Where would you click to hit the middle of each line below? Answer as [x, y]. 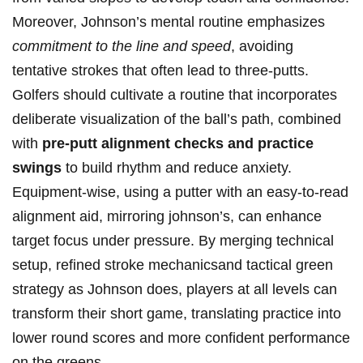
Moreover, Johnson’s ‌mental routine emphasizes [169, 22]
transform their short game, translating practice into [177, 314]
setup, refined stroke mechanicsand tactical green [173, 265]
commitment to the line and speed [122, 47]
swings [37, 168]
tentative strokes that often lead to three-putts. [160, 71]
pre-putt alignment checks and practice [178, 144]
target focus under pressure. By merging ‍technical [173, 241]
